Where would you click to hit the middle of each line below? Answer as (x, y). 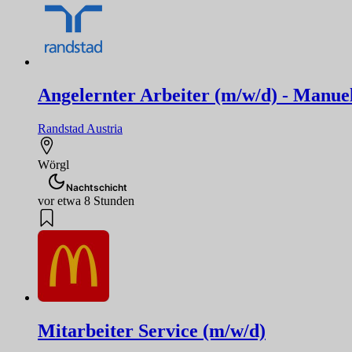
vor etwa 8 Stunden (86, 201)
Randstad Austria (80, 129)
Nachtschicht (97, 188)
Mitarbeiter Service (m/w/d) (152, 330)
